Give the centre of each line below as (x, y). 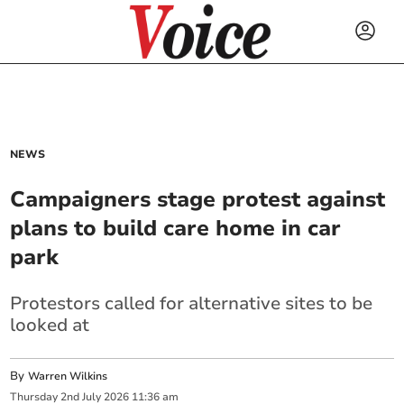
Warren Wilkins (68, 376)
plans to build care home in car (176, 228)
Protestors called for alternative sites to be (192, 303)
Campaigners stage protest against (198, 199)
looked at (50, 325)
